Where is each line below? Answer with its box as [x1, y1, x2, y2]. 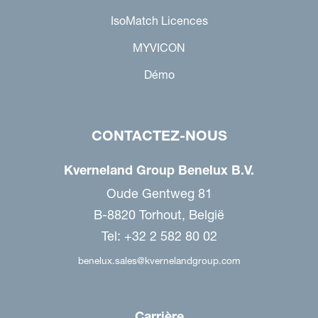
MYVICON [133, 40, 185, 55]
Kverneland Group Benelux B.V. [64, 162, 254, 178]
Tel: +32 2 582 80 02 [101, 228, 217, 244]
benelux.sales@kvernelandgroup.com [77, 255, 241, 267]
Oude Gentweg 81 [106, 185, 212, 202]
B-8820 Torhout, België [94, 207, 224, 223]
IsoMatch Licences [110, 13, 208, 28]
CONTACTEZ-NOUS [91, 127, 227, 144]
